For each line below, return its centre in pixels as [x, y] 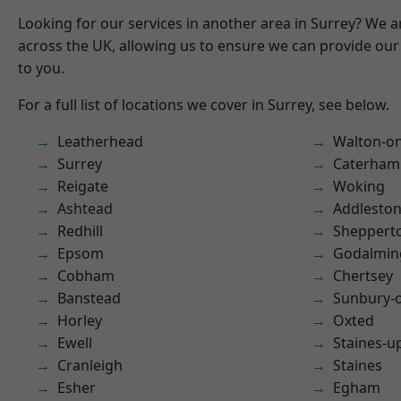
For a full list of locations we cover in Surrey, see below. [204, 105]
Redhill [80, 231]
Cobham [86, 276]
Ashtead [85, 209]
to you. [41, 68]
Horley [80, 320]
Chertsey [363, 276]
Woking [359, 186]
